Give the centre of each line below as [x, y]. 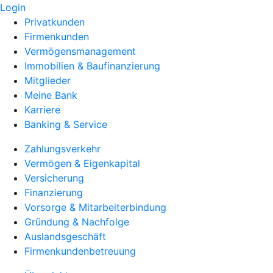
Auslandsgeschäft [65, 236]
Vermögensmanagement [80, 51]
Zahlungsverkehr [62, 149]
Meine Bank [51, 95]
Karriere [42, 110]
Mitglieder [48, 80]
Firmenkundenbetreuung [80, 251]
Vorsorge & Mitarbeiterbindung [95, 207]
